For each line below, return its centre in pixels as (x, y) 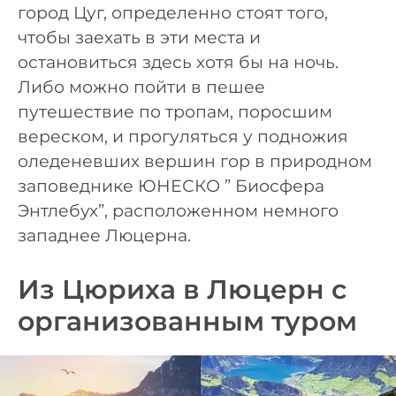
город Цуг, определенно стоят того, (173, 13)
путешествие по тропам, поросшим (175, 112)
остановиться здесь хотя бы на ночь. (178, 63)
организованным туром (187, 321)
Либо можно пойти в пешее (141, 88)
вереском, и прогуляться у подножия (183, 137)
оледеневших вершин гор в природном (195, 162)
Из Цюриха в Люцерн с (182, 289)
